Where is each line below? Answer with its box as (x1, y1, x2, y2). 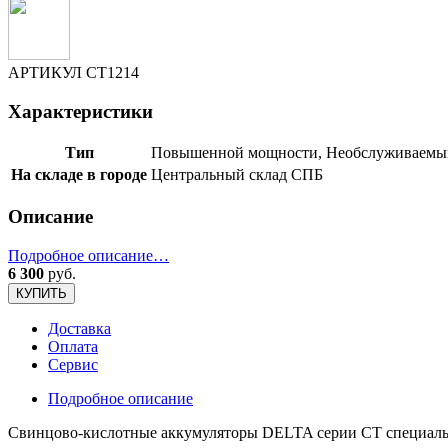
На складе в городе (11, 166, 147, 184)
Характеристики (8, 100, 153, 122)
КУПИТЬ (16, 285, 67, 301)
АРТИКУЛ (8, 63, 86, 81)
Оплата (48, 337, 98, 355)
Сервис (48, 355, 98, 373)
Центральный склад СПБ (151, 166, 323, 184)
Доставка (48, 319, 111, 337)
